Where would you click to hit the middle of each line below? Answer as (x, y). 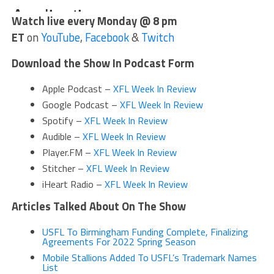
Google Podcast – (81, 104)
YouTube (60, 37)
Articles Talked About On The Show (98, 206)
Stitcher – (64, 168)
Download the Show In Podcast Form (103, 63)
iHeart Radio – (73, 184)
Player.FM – (68, 152)
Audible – (62, 136)
